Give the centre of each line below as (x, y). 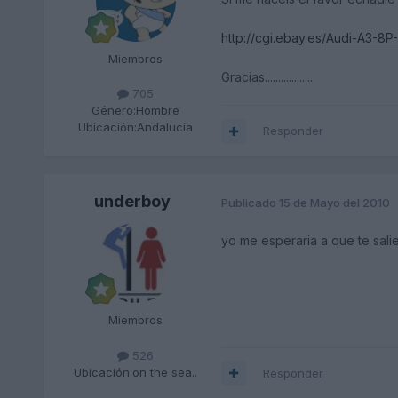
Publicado (250, 202)
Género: (114, 111)
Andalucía (165, 127)
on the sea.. (165, 372)
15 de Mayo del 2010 (334, 202)
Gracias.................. (267, 77)
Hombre (158, 111)
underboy (132, 202)
